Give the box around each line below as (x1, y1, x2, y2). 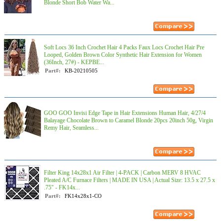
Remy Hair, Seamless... (44, 124, 99, 131)
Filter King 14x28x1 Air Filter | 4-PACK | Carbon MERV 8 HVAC (44, 169, 201, 176)
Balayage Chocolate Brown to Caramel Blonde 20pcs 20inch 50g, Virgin (44, 117, 213, 124)
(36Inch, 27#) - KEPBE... (44, 59, 104, 66)
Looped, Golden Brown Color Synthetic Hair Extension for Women (44, 51, 202, 58)
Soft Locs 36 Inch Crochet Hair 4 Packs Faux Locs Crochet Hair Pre (44, 44, 204, 51)
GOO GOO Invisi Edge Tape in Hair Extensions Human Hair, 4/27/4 (44, 110, 206, 116)
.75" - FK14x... (44, 184, 80, 191)
